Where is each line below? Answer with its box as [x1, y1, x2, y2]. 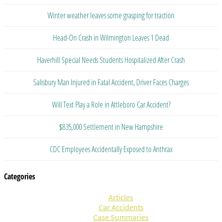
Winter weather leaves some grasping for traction [48, 9, 174, 21]
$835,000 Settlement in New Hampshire [59, 121, 163, 132]
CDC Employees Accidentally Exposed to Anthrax [50, 143, 172, 155]
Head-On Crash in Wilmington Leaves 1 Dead [53, 32, 169, 43]
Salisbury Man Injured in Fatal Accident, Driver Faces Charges [33, 76, 189, 88]
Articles [109, 192, 133, 203]
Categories [4, 170, 35, 182]
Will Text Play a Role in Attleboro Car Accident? [52, 99, 170, 110]
